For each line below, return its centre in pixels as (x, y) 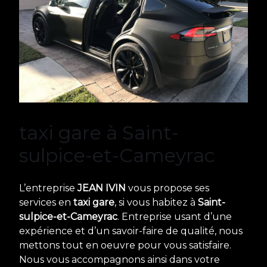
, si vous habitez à (156, 202)
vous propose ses (167, 188)
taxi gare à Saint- (99, 133)
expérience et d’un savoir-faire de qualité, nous (131, 231)
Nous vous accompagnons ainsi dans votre (119, 259)
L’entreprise (48, 188)
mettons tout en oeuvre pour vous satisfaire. (125, 245)
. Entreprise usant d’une (175, 216)
